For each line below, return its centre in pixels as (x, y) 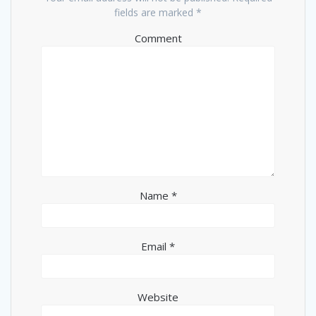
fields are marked (155, 12)
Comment (158, 38)
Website (158, 297)
